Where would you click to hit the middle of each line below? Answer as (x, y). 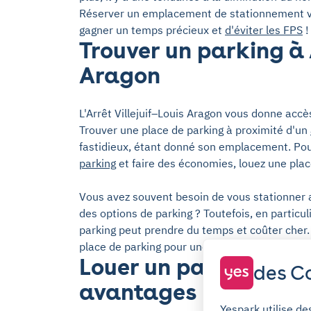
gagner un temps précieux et (152, 30)
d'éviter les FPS (264, 30)
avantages (138, 292)
